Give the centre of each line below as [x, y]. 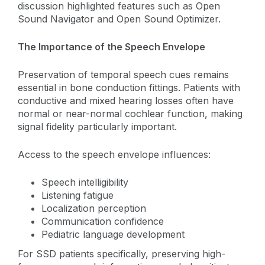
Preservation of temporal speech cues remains [123, 74]
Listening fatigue [77, 195]
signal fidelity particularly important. [97, 126]
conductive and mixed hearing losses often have [126, 100]
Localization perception [94, 208]
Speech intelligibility [85, 182]
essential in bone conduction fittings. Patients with [129, 87]
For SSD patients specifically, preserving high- [122, 253]
